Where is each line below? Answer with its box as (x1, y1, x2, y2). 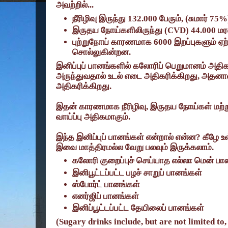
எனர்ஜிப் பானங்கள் (72, 191, 139, 202)
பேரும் (159, 13, 182, 23)
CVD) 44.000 (167, 25, 218, 36)
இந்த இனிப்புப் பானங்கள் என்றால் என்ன (56, 132, 196, 142)
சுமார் (188, 13, 210, 23)
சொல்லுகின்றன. (72, 47, 131, 58)
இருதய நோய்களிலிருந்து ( (72, 25, 168, 36)
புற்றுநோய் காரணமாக (72, 37, 154, 47)
